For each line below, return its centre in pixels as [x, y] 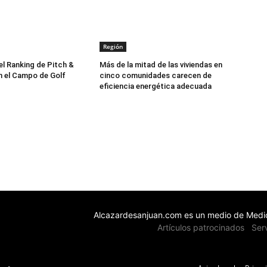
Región [113, 47]
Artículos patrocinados [201, 228]
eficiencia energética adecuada [156, 86]
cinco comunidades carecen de [156, 76]
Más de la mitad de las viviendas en [161, 65]
